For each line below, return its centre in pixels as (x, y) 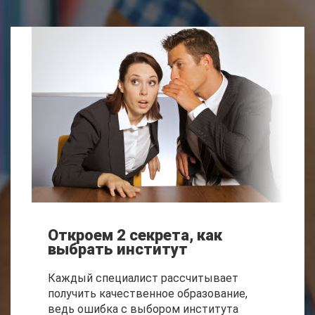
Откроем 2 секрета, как (135, 235)
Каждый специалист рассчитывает (143, 278)
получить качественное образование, (148, 294)
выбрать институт (118, 249)
